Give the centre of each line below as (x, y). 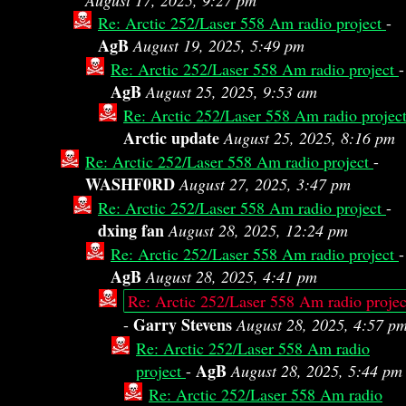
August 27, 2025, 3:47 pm (265, 184)
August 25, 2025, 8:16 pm (309, 138)
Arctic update (171, 138)
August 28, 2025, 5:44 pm (317, 371)
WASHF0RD (130, 184)
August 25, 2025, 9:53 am (232, 92)
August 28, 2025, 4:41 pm (232, 276)
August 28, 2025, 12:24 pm (258, 230)
